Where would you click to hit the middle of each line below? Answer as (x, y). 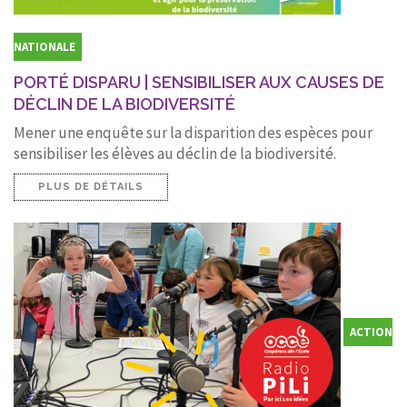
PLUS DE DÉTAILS (91, 186)
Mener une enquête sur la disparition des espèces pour (193, 132)
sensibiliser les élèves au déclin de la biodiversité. (175, 153)
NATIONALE (45, 46)
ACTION (371, 332)
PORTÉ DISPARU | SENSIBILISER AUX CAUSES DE (199, 82)
